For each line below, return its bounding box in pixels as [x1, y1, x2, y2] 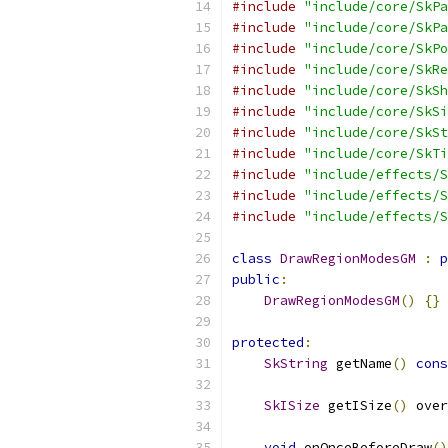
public [232, 271, 280, 288]
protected [232, 334, 304, 351]
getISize [320, 397, 392, 414]
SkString [264, 355, 328, 372]
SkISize [264, 397, 320, 414]
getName [328, 355, 392, 372]
